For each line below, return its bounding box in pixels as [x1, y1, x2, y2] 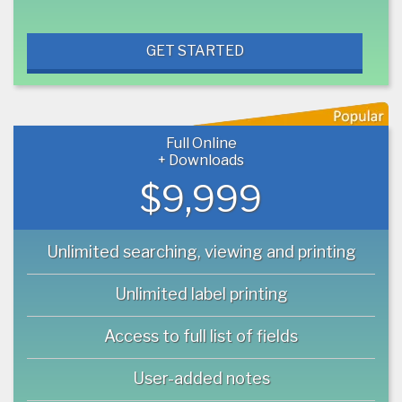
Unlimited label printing [114, 284, 288, 303]
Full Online [165, 134, 237, 152]
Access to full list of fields [104, 326, 298, 345]
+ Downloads [158, 151, 244, 169]
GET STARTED [145, 41, 244, 59]
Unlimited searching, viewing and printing [46, 241, 356, 261]
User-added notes [132, 368, 270, 388]
